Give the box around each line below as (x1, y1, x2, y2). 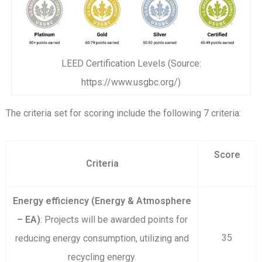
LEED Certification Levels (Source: (61, 57, 201, 69)
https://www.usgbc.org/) (81, 76, 181, 88)
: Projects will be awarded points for (40, 213, 188, 225)
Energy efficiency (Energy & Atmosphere (13, 195, 191, 206)
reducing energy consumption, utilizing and (15, 232, 189, 244)
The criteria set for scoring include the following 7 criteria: (6, 107, 241, 119)
